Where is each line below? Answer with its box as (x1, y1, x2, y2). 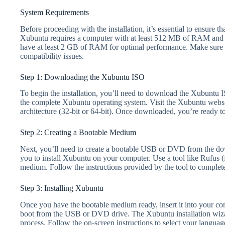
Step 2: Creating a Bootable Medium (20, 128, 136, 137)
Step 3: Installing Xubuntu (20, 184, 103, 193)
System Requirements (20, 8, 89, 17)
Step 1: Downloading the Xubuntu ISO (20, 72, 145, 81)
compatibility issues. (20, 51, 84, 60)
